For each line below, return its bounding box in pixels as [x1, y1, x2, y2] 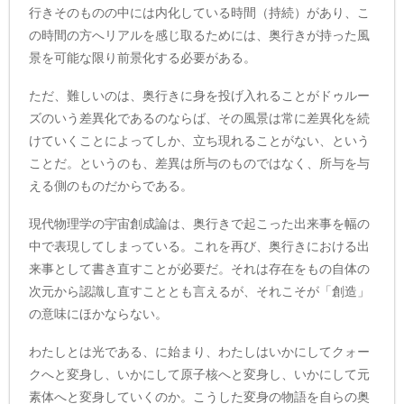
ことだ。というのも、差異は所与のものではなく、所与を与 [29, 156, 371, 171]
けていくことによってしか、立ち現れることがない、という [29, 133, 371, 149]
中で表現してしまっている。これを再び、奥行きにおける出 [29, 238, 371, 253]
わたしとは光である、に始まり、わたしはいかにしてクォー [29, 344, 371, 359]
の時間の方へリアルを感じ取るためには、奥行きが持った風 [29, 28, 371, 43]
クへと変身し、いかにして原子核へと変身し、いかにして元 [29, 366, 371, 381]
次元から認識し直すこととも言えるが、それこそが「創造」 [29, 283, 371, 298]
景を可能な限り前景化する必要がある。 [29, 50, 257, 66]
